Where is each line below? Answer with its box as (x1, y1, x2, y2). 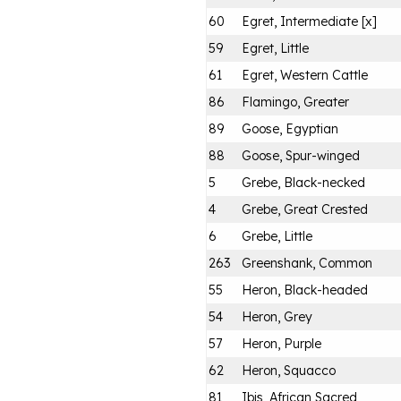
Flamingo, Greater (242, 93, 349, 110)
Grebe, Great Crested (242, 200, 368, 218)
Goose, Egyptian (242, 120, 338, 137)
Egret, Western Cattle (242, 66, 368, 83)
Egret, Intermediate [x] (242, 13, 377, 30)
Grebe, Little (242, 227, 312, 244)
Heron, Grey (242, 308, 312, 325)
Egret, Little (242, 39, 309, 56)
